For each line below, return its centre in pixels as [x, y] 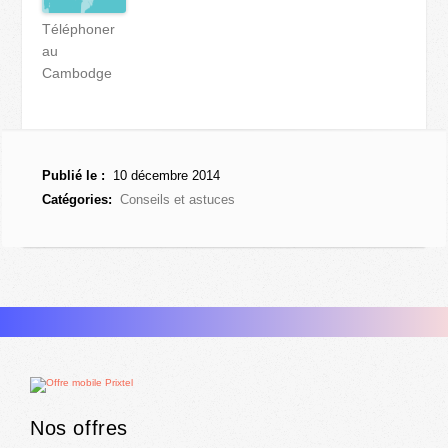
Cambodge [77, 73]
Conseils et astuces [178, 199]
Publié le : [74, 175]
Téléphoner [79, 29]
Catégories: [77, 199]
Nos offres [79, 428]
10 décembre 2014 [165, 175]
